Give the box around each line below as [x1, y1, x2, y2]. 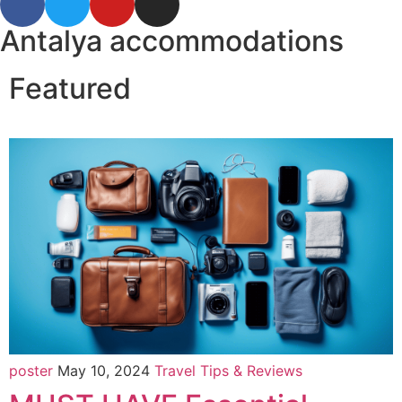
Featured [9, 71, 131, 106]
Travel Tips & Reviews [154, 361, 302, 380]
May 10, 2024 [57, 361, 154, 380]
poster [9, 361, 53, 380]
